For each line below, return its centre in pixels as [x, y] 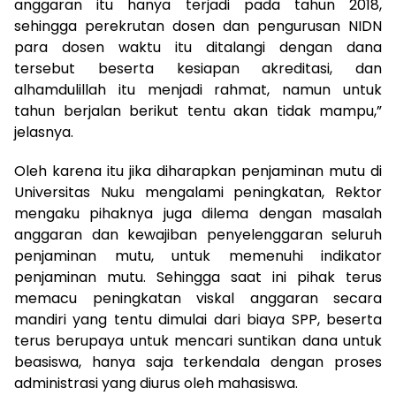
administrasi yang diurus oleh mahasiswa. [156, 383]
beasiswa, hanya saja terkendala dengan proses [198, 362]
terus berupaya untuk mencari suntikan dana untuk [198, 340]
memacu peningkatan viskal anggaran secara [198, 298]
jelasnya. [44, 132]
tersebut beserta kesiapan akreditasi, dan [198, 68]
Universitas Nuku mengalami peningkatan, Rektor [198, 192]
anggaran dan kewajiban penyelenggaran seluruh [198, 234]
